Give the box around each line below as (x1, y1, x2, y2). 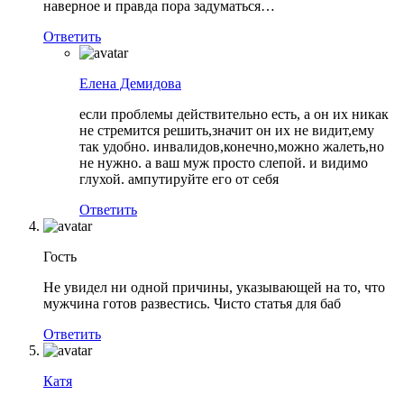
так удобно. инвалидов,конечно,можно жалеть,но (79, 139, 384, 155)
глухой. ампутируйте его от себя (79, 171, 279, 188)
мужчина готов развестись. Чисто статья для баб (43, 296, 341, 312)
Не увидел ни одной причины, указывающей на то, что (43, 280, 385, 296)
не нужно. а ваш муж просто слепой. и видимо (79, 155, 368, 171)
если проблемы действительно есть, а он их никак (79, 106, 389, 123)
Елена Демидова (79, 76, 181, 92)
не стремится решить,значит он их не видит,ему (79, 123, 374, 139)
